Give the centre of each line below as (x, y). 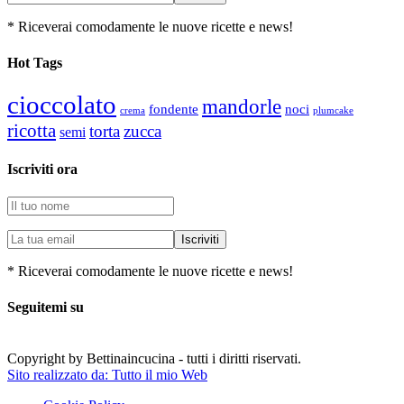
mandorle (242, 106)
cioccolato (62, 104)
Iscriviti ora (42, 170)
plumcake (333, 110)
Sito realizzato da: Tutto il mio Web (107, 375)
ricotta (32, 130)
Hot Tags (35, 62)
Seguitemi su (46, 307)
